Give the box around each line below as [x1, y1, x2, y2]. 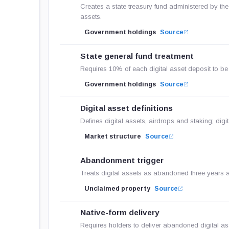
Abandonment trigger [80, 156, 164, 165]
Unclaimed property [84, 185, 151, 192]
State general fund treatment [80, 52, 194, 60]
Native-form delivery [80, 208, 160, 217]
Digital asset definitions [80, 104, 173, 112]
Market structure [84, 133, 142, 140]
